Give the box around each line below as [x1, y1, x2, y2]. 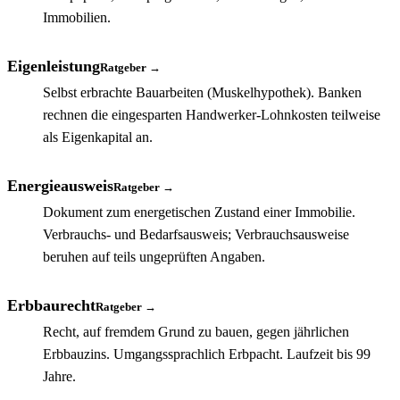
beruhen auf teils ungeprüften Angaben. [43, 248, 265, 264]
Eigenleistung [7, 56, 100, 75]
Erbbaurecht [7, 296, 96, 314]
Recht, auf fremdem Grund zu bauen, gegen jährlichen [43, 323, 349, 339]
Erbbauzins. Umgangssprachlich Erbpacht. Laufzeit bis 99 [43, 346, 371, 362]
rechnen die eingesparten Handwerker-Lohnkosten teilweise [43, 106, 380, 122]
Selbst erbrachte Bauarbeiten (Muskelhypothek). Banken [43, 84, 362, 100]
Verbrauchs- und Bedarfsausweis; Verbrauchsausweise [43, 226, 349, 242]
